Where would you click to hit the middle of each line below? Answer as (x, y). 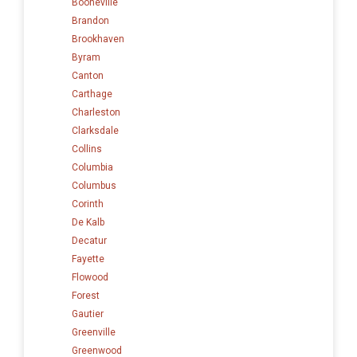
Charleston (96, 112)
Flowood (90, 277)
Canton (88, 75)
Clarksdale (95, 130)
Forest (86, 295)
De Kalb (88, 222)
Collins (87, 149)
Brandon (90, 20)
